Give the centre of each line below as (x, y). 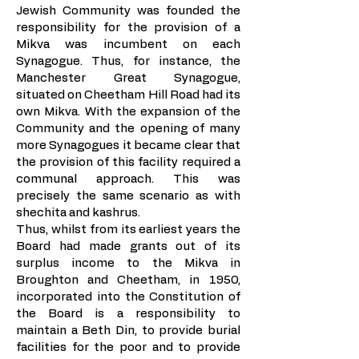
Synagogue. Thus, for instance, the (128, 61)
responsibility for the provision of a (128, 28)
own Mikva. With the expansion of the (128, 112)
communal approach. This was (128, 179)
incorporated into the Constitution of (128, 297)
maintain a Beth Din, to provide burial (128, 331)
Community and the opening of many (128, 129)
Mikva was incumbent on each (128, 44)
